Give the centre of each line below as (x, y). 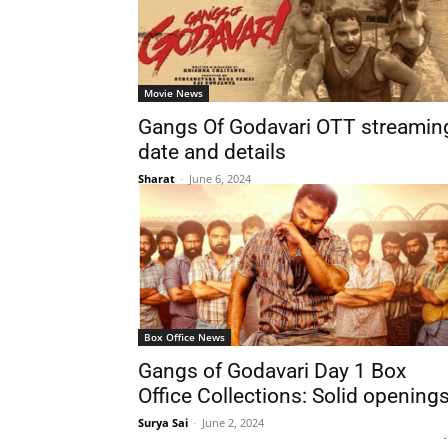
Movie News (173, 93)
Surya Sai (163, 422)
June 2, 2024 (233, 422)
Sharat (156, 178)
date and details (212, 152)
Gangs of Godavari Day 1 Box (272, 371)
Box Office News (184, 337)
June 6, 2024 (220, 178)
